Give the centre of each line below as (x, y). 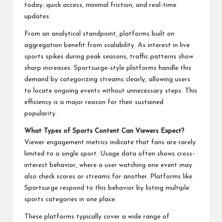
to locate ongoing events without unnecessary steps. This (111, 91)
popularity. (41, 113)
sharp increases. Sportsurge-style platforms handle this (108, 68)
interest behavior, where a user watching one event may (108, 165)
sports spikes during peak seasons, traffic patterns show (109, 56)
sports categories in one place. (70, 199)
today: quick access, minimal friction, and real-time (100, 5)
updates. (37, 16)
